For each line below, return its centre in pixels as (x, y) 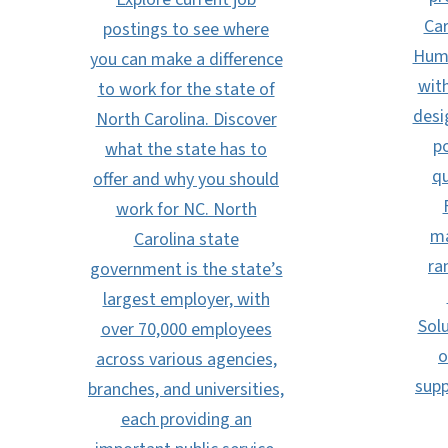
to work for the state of (186, 89)
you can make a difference (186, 59)
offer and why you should (186, 179)
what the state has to (186, 149)
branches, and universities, (186, 389)
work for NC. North (186, 209)
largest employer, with (186, 299)
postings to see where (186, 29)
